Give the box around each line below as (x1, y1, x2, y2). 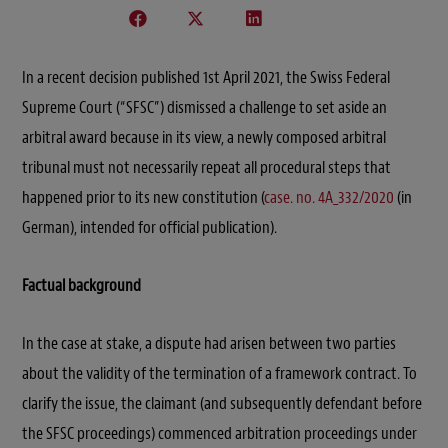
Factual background (22, 274, 141, 296)
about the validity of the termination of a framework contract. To (22, 362, 417, 384)
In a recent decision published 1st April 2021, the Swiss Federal (22, 66, 390, 88)
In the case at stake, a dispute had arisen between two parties (22, 332, 396, 354)
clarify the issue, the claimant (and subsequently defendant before (22, 392, 422, 414)
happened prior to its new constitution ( (22, 186, 264, 208)
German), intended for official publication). (22, 216, 277, 238)
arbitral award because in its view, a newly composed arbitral (22, 126, 386, 148)
